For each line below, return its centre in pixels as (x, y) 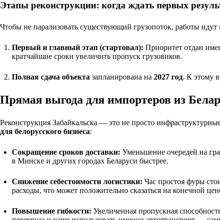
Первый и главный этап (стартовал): (78, 47)
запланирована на (122, 77)
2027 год (168, 77)
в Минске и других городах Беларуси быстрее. (90, 161)
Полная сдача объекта (51, 77)
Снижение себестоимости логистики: (77, 181)
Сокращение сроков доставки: (66, 152)
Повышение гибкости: (52, 211)
